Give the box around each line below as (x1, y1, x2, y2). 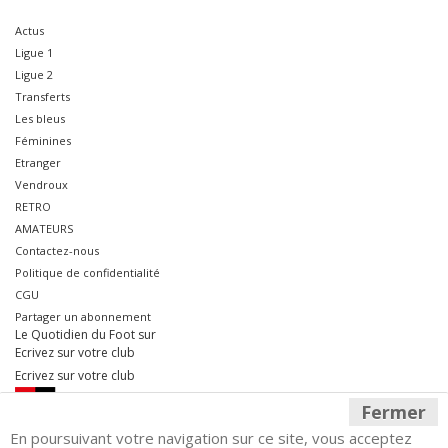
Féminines (15, 132, 71, 148)
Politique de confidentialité (15, 264, 160, 280)
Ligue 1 (15, 44, 53, 60)
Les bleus (15, 110, 65, 126)
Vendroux (15, 176, 68, 192)
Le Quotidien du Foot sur (15, 325, 156, 343)
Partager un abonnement (15, 308, 151, 324)
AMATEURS (15, 220, 73, 236)
